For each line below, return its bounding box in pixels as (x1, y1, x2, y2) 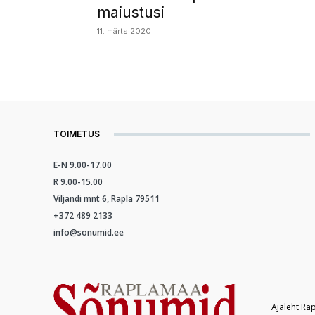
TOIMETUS (53, 129, 100, 140)
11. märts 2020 (97, 26, 151, 37)
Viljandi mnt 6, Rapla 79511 (53, 193, 160, 205)
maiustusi (97, 4, 165, 22)
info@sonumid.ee (53, 226, 124, 239)
